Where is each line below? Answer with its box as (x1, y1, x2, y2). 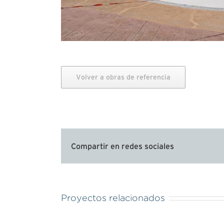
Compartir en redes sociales (71, 141, 174, 151)
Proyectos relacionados (61, 193, 165, 203)
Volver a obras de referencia (75, 73, 170, 81)
